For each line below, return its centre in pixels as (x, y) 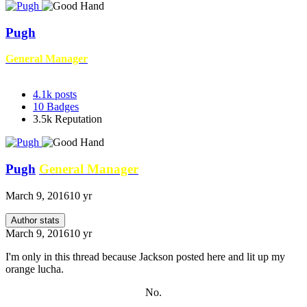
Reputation (78, 119)
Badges (63, 107)
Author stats (35, 220)
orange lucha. (35, 269)
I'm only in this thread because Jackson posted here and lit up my (145, 256)
